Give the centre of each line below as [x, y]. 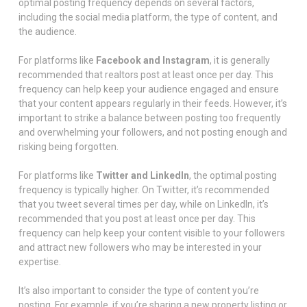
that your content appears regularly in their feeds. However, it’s [152, 103]
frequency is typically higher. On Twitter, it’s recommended [144, 189]
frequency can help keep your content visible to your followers [151, 233]
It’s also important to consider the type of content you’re [138, 290]
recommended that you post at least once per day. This [137, 218]
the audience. [47, 31]
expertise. [39, 261]
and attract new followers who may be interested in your [140, 247]
